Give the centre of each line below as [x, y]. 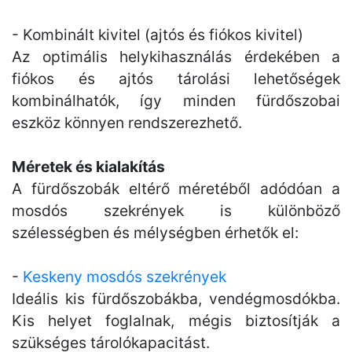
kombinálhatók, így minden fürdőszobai [176, 101]
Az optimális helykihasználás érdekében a [176, 57]
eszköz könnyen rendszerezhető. [127, 123]
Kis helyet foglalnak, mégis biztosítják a [176, 321]
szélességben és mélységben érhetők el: [155, 233]
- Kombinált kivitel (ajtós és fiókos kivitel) [158, 35]
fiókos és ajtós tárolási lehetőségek [176, 79]
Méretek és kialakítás [88, 167]
